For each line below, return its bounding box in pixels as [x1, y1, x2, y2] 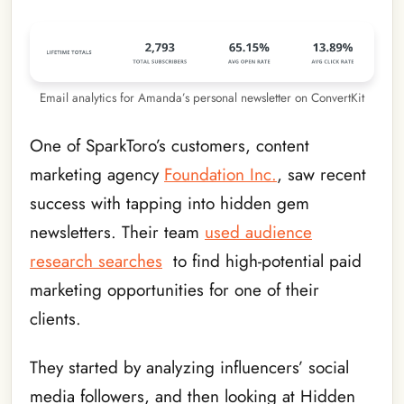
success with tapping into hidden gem [30, 190, 309, 216]
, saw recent [277, 161, 366, 187]
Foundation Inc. [164, 161, 277, 187]
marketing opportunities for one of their [30, 277, 319, 302]
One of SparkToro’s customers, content [30, 133, 309, 158]
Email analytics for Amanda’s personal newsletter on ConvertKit [40, 87, 364, 106]
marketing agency [30, 161, 164, 187]
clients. [30, 306, 87, 331]
